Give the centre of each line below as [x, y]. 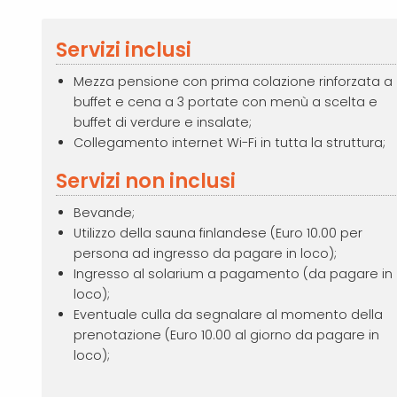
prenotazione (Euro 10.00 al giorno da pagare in [226, 335]
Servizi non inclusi [146, 180]
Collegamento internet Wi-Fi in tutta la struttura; [230, 142]
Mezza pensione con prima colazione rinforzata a [233, 81]
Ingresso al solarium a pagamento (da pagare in [233, 273]
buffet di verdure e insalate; [163, 122]
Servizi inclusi [124, 49]
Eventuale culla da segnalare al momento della [228, 314]
